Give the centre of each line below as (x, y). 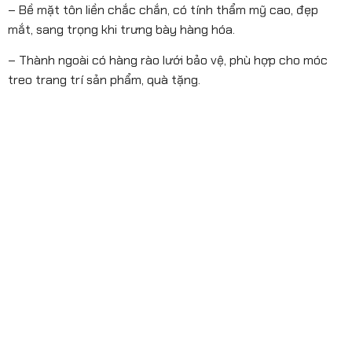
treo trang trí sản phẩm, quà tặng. (104, 79)
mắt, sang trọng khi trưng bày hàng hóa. (121, 29)
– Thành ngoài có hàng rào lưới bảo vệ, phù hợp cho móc (168, 60)
